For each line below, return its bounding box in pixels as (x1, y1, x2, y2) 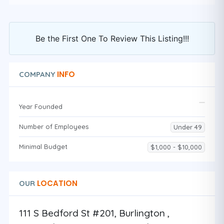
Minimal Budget (19, 142, 67, 150)
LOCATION (35, 178, 77, 188)
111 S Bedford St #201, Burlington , (19, 207, 169, 219)
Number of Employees (19, 122, 88, 130)
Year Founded (19, 102, 62, 110)
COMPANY (19, 69, 55, 79)
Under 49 (173, 123, 202, 131)
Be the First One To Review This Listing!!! (35, 33, 189, 43)
